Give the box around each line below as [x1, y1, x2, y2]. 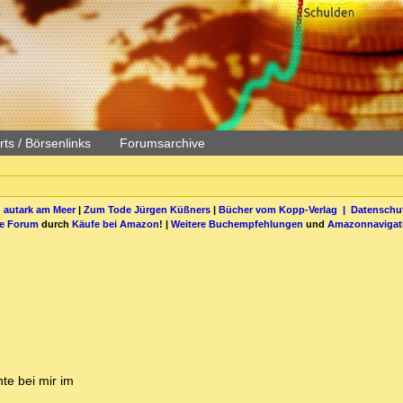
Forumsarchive [120, 136, 205, 150]
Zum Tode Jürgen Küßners [83, 203, 210, 215]
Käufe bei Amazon [72, 218, 159, 229]
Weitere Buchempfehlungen [171, 218, 303, 229]
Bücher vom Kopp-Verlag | [218, 203, 351, 215]
